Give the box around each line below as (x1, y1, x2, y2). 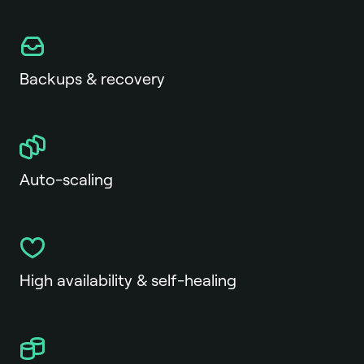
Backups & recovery (19, 70, 165, 88)
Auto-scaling (19, 171, 113, 188)
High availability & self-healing (19, 271, 236, 289)
